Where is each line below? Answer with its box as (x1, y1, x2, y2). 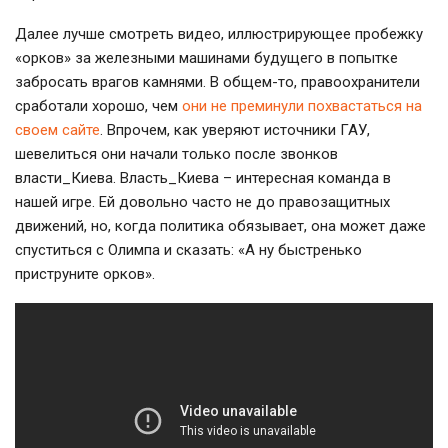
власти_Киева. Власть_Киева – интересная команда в (15, 168, 391, 187)
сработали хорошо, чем (15, 96, 182, 115)
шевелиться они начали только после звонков (15, 144, 338, 163)
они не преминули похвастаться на (182, 96, 422, 115)
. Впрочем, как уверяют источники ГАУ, (100, 120, 370, 139)
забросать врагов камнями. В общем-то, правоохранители (15, 72, 420, 91)
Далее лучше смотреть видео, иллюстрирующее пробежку (15, 24, 423, 43)
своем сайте (15, 120, 100, 139)
